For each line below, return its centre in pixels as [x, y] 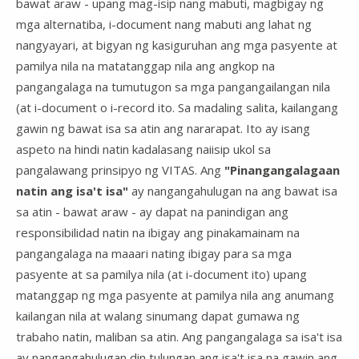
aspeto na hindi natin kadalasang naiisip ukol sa [143, 149]
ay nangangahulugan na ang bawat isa [234, 190]
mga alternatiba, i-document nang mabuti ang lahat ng [164, 24]
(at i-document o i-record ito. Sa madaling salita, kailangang [177, 107]
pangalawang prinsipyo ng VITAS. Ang [120, 169]
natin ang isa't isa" [74, 190]
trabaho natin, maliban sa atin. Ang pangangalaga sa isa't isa [179, 336]
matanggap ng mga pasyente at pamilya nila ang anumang [175, 294]
